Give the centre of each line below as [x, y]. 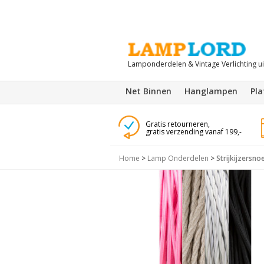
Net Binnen [148, 91]
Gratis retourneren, [177, 124]
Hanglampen [211, 91]
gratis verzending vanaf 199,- [193, 132]
